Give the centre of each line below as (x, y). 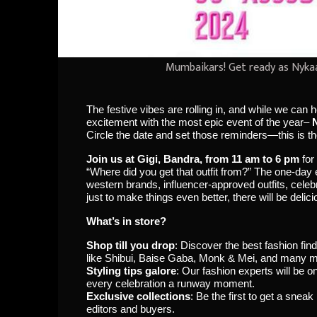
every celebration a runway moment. (171, 284)
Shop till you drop (131, 246)
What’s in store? (126, 222)
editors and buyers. (131, 310)
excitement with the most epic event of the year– (199, 123)
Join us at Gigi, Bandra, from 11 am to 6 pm (193, 160)
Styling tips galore (131, 271)
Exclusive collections (138, 297)
